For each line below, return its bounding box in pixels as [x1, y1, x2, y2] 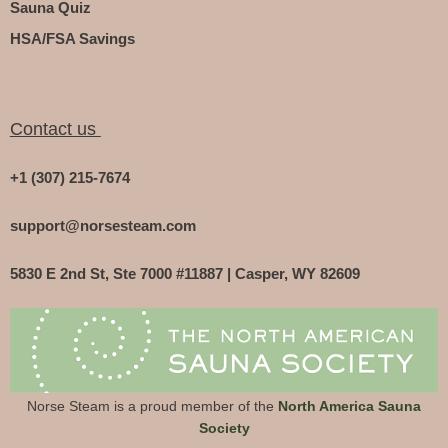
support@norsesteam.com [9, 216, 196, 234]
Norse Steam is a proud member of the [27, 397, 274, 414]
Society [198, 419, 250, 436]
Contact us [9, 119, 101, 140]
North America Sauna [278, 397, 421, 414]
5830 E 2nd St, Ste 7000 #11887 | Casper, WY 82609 [9, 264, 360, 282]
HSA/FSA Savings [9, 30, 135, 48]
